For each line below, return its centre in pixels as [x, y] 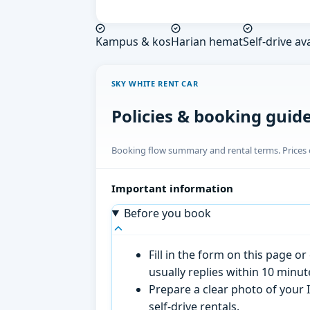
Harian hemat [207, 42]
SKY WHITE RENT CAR [155, 83]
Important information [172, 188]
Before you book [167, 213]
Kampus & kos [133, 42]
